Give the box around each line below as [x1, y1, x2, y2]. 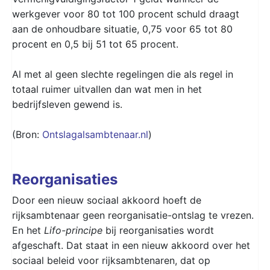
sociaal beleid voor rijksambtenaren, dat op [12, 254, 210, 266]
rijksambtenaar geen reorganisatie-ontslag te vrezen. [12, 209, 254, 221]
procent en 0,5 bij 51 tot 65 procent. [12, 37, 178, 50]
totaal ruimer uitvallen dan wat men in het [12, 83, 202, 95]
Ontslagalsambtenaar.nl [42, 128, 148, 140]
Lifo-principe [44, 224, 102, 236]
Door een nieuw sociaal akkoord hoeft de [12, 193, 201, 206]
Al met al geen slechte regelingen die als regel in [12, 67, 233, 80]
